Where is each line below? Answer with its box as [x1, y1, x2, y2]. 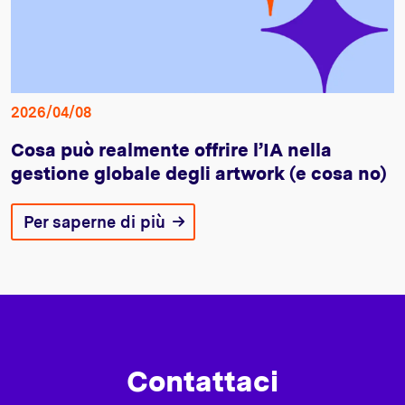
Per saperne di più [24, 212, 165, 231]
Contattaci [127, 363, 278, 399]
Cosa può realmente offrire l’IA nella [11, 138, 332, 161]
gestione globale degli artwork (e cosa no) [11, 162, 386, 184]
